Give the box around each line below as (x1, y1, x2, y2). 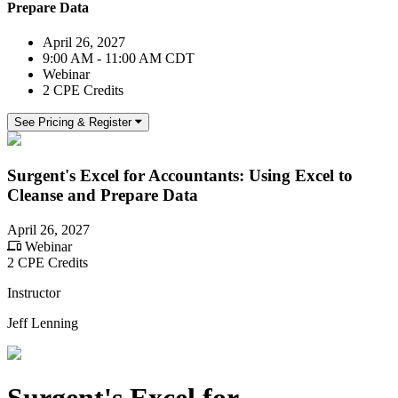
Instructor (7, 284, 60, 300)
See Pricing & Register (14, 115, 131, 130)
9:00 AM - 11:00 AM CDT (43, 51, 195, 67)
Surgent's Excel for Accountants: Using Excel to (7, 165, 353, 185)
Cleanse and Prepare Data (7, 185, 198, 204)
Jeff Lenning (7, 314, 78, 330)
